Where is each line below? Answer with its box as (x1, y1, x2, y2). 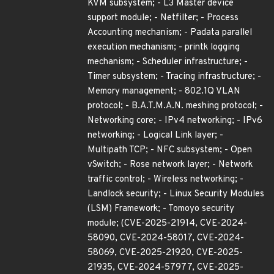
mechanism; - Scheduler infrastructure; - (87, 56, 248, 68)
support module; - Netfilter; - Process (87, 12, 239, 24)
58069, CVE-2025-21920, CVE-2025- (87, 247, 243, 259)
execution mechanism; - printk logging (87, 42, 240, 53)
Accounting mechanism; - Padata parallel (87, 27, 252, 39)
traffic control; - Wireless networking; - (87, 174, 243, 185)
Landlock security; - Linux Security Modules (87, 188, 264, 200)
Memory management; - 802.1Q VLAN (87, 86, 240, 97)
